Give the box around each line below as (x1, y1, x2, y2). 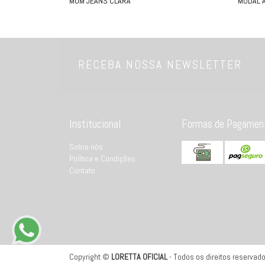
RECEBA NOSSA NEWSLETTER (78, 57, 242, 73)
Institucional (69, 116, 121, 131)
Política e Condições (69, 153, 135, 164)
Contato (69, 164, 95, 176)
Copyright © (69, 251, 111, 262)
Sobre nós (69, 141, 103, 152)
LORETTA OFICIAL (111, 251, 167, 262)
